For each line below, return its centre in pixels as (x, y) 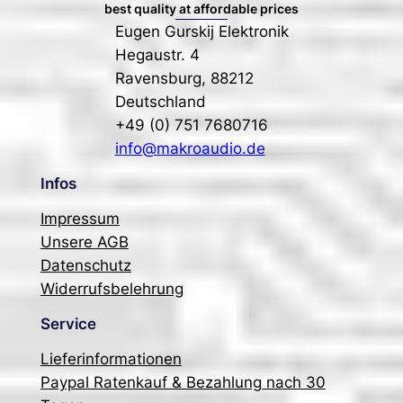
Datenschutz (85, 265)
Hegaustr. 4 (157, 54)
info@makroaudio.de (190, 148)
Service (68, 323)
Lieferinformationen (111, 358)
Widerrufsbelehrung (112, 288)
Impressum (80, 218)
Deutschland (160, 101)
